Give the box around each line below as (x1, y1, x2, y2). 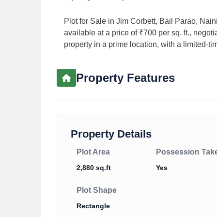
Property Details (71, 128, 152, 140)
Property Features (76, 71, 175, 84)
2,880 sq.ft (77, 164, 111, 172)
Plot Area (77, 148, 110, 156)
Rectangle (77, 202, 110, 210)
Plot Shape (77, 186, 117, 195)
